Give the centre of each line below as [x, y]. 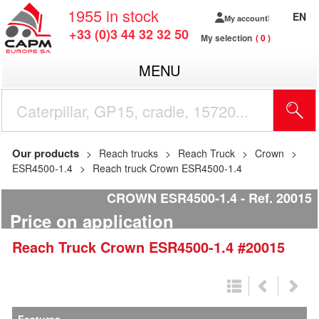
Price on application [92, 221]
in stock [132, 15]
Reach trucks [129, 153]
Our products [46, 153]
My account [246, 18]
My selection [226, 38]
